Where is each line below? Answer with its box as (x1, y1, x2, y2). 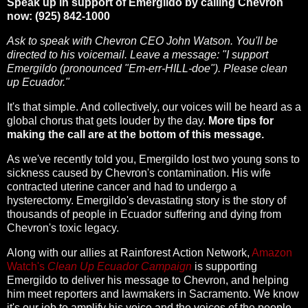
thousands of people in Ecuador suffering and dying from (7, 208, 281, 220)
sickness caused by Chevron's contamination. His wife (7, 166, 271, 179)
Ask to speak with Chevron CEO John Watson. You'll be (7, 35, 278, 47)
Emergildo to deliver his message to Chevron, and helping (7, 274, 289, 286)
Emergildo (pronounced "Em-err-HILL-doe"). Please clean (7, 63, 287, 75)
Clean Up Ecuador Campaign (47, 260, 192, 272)
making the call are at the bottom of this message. (7, 128, 264, 140)
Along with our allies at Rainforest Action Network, (7, 246, 252, 258)
